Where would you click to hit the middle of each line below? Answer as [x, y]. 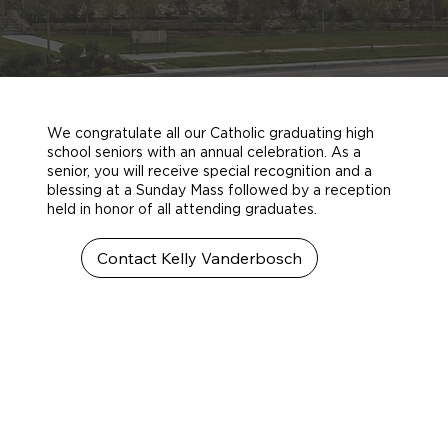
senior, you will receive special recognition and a [209, 170]
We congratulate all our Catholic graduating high [210, 132]
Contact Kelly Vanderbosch [200, 258]
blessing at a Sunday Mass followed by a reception [218, 189]
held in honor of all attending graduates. [181, 208]
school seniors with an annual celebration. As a [203, 151]
